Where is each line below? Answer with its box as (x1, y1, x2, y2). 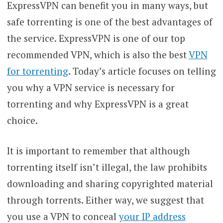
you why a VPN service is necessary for (6, 81, 175, 94)
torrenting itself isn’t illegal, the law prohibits (6, 161, 207, 174)
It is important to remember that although (6, 144, 190, 157)
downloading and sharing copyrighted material (6, 177, 213, 190)
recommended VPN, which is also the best (6, 48, 189, 61)
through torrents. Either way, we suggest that (6, 194, 204, 207)
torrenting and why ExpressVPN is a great (6, 97, 189, 110)
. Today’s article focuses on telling (68, 64, 216, 77)
